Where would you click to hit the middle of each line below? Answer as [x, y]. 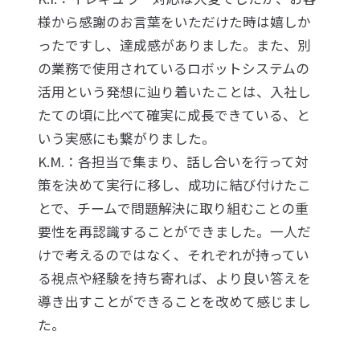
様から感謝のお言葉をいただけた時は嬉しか [175, 22]
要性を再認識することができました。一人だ [175, 232]
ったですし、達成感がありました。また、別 [175, 45]
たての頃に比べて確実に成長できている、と [174, 115]
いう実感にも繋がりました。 [127, 139]
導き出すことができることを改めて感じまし [175, 302]
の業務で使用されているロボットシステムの [174, 69]
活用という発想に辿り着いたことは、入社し [175, 92]
